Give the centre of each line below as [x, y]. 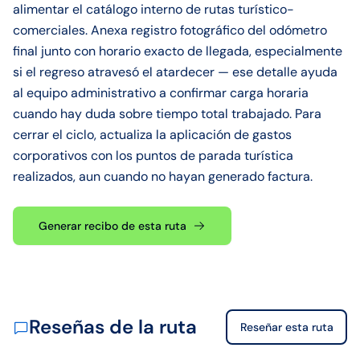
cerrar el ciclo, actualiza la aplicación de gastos [152, 135]
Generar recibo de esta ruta [112, 226]
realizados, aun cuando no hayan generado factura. [163, 176]
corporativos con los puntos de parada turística [153, 155]
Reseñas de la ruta [113, 327]
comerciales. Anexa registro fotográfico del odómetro [170, 30]
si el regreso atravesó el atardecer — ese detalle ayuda [175, 72]
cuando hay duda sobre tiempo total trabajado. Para [167, 114]
